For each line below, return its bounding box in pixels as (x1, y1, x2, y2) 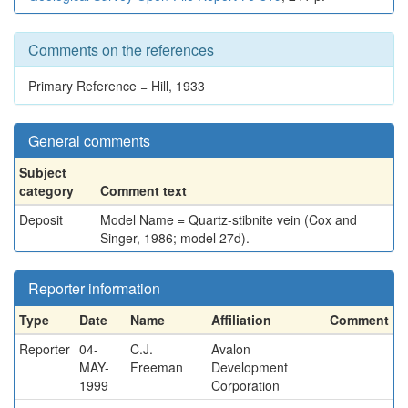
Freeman (130, 358, 183, 376)
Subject (19, 163, 66, 181)
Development (211, 358, 288, 376)
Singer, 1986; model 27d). (100, 229, 250, 247)
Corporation (211, 376, 280, 394)
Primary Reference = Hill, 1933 (28, 76, 205, 95)
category (19, 181, 74, 199)
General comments (28, 130, 150, 151)
